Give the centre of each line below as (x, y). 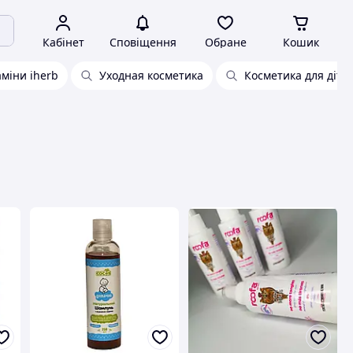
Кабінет (63, 42)
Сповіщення (143, 42)
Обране (225, 42)
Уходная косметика (151, 75)
